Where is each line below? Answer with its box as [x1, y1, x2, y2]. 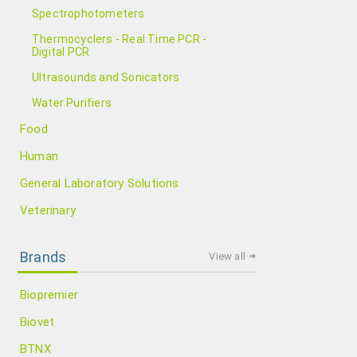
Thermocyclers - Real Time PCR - [32, 33, 207, 45]
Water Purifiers [32, 96, 112, 109]
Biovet [20, 315, 55, 329]
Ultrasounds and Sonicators [32, 71, 180, 84]
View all [209, 250, 245, 262]
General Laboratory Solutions [20, 176, 179, 190]
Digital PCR [32, 45, 90, 58]
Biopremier [20, 288, 78, 302]
